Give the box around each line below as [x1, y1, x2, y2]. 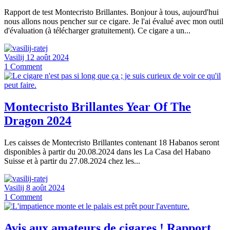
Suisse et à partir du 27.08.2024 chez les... [4, 156, 140, 165]
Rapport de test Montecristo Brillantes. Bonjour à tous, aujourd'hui [4, 7, 219, 16]
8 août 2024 [26, 183, 65, 192]
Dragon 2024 [4, 113, 71, 127]
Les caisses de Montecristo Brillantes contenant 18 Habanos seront [4, 138, 219, 147]
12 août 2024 [26, 52, 69, 62]
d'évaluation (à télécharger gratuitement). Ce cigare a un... [4, 26, 190, 35]
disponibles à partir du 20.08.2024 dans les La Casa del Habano [4, 147, 210, 156]
